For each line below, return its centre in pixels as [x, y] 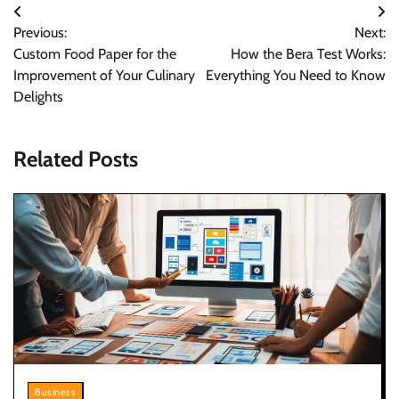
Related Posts [76, 159]
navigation [61, 47]
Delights [38, 96]
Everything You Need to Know [296, 75]
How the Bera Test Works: [308, 53]
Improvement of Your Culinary [104, 75]
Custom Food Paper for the [95, 53]
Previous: [40, 32]
